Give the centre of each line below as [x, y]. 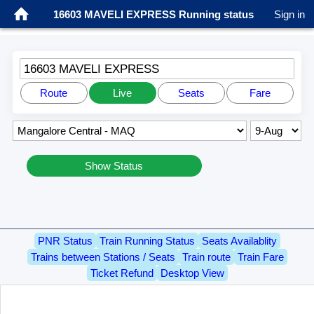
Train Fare [260, 257]
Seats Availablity [239, 241]
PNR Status [65, 241]
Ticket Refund [122, 273]
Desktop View [192, 273]
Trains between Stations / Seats [103, 257]
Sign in [289, 14]
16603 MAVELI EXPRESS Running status [153, 14]
